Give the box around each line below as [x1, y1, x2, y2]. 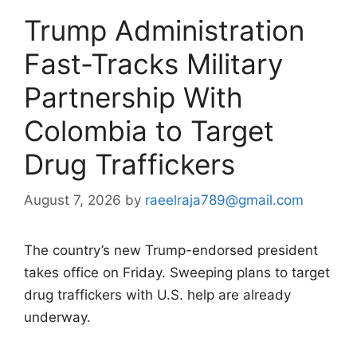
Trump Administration [24, 14, 304, 47]
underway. [24, 308, 91, 325]
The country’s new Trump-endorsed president [24, 241, 318, 258]
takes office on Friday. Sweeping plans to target [24, 264, 330, 280]
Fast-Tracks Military [24, 47, 283, 80]
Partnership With [24, 80, 243, 114]
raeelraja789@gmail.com [145, 191, 304, 208]
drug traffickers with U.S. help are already [24, 286, 291, 303]
